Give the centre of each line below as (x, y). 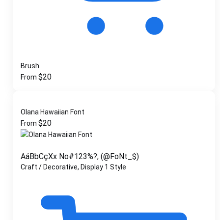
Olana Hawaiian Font (53, 112)
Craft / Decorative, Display (62, 167)
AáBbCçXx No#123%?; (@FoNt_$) (80, 156)
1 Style (115, 167)
